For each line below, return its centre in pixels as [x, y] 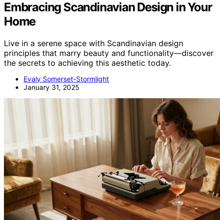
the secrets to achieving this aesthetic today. [87, 63]
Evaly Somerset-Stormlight [66, 79]
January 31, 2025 [52, 87]
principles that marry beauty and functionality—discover [109, 53]
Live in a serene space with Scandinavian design [94, 43]
